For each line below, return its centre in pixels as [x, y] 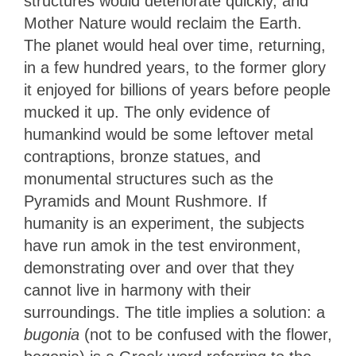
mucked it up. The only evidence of [147, 112]
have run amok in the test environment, [163, 245]
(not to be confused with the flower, [206, 334]
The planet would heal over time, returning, [175, 45]
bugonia [52, 334]
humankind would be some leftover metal [168, 134]
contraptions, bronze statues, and [142, 156]
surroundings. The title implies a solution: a [174, 312]
